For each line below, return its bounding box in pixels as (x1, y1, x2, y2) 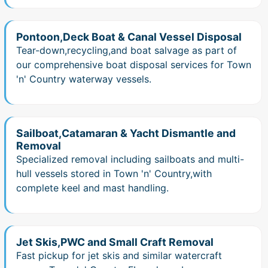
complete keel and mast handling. (16, 181, 169, 194)
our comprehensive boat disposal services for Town (16, 58, 251, 71)
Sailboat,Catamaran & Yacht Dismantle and (16, 126, 236, 139)
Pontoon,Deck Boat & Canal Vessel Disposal (16, 30, 242, 43)
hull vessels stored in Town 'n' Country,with (16, 167, 212, 179)
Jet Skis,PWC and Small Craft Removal (16, 236, 214, 249)
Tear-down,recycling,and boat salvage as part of (16, 44, 237, 56)
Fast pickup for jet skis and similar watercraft (16, 249, 222, 262)
